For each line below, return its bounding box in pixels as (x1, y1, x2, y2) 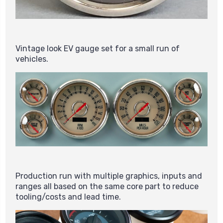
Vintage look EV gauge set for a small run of (15, 44, 180, 54)
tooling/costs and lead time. (15, 192, 121, 202)
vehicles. (15, 54, 48, 64)
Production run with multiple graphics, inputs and (15, 171, 202, 181)
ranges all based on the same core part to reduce (15, 182, 199, 192)
